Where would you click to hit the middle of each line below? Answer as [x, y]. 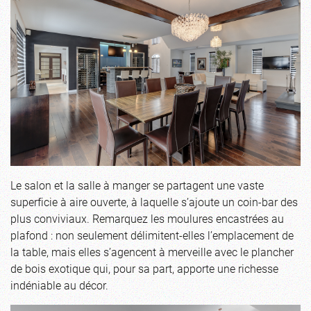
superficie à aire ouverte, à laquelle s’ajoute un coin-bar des [154, 202]
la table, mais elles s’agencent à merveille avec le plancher [152, 252]
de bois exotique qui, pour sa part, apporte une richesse [144, 269]
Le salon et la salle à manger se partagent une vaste [137, 185]
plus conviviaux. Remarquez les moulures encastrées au [147, 219]
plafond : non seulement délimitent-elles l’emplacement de [152, 235]
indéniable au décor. [59, 285]
